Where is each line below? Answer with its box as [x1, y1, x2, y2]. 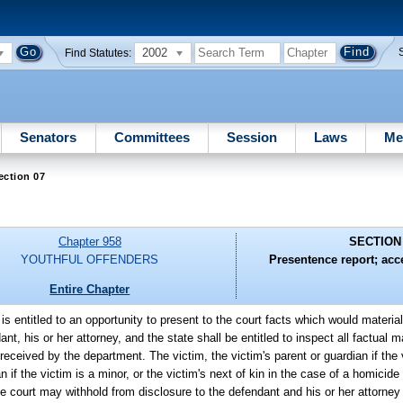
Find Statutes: [65, 47, 132, 58]
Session [226, 129, 277, 145]
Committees [113, 129, 190, 145]
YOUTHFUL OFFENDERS [21, 253, 159, 267]
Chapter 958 [58, 235, 121, 249]
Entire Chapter [49, 282, 130, 296]
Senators [20, 129, 77, 145]
